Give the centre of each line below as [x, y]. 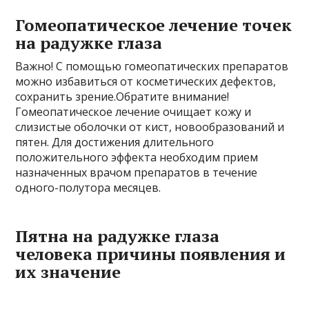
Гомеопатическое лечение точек [154, 25]
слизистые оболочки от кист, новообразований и [150, 127]
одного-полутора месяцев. [88, 188]
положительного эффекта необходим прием [137, 157]
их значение [68, 272]
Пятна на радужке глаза [118, 236]
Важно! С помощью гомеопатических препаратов [152, 66]
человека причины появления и [151, 254]
